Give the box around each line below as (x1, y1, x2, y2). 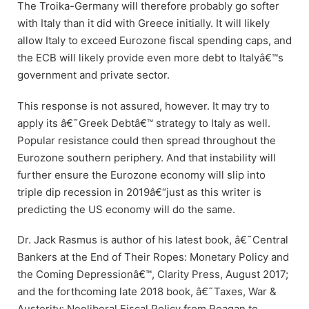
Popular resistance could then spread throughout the (17, 133, 276, 147)
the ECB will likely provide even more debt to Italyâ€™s (17, 50, 283, 64)
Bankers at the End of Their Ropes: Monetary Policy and (17, 250, 289, 264)
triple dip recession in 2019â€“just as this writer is (17, 185, 261, 199)
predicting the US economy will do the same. (17, 202, 235, 216)
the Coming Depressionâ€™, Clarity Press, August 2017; (17, 268, 288, 281)
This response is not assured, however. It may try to (17, 99, 270, 112)
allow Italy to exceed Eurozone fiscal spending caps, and (17, 33, 292, 47)
